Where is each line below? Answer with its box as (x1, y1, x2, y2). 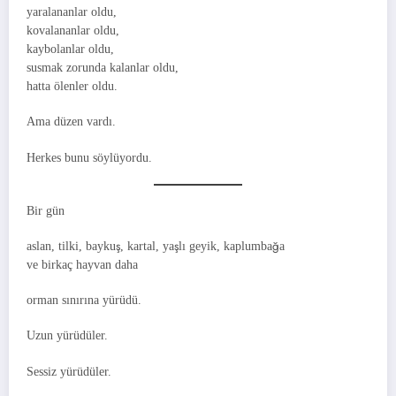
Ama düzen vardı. (27, 115, 116, 129)
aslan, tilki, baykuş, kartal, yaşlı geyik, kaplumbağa (27, 239, 285, 253)
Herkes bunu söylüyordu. (27, 150, 152, 164)
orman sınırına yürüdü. (27, 293, 141, 308)
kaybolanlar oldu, (27, 42, 114, 57)
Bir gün (27, 203, 65, 217)
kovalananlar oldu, (27, 24, 119, 38)
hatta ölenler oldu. (27, 80, 118, 94)
